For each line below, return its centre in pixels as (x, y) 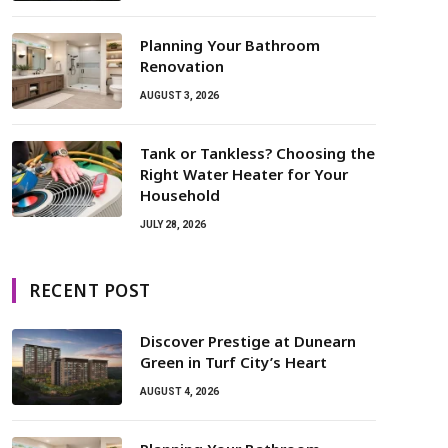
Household (180, 195)
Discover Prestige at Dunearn (248, 341)
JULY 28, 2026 (173, 224)
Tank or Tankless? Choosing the (257, 153)
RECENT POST (90, 290)
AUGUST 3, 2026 (179, 95)
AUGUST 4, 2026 (179, 391)
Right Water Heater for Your (244, 174)
